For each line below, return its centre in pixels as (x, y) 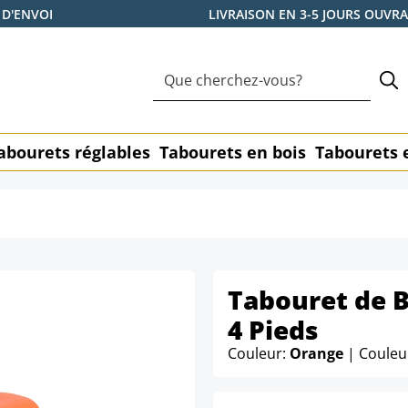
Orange (318, 353)
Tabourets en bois (233, 152)
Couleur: (259, 353)
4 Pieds (273, 330)
